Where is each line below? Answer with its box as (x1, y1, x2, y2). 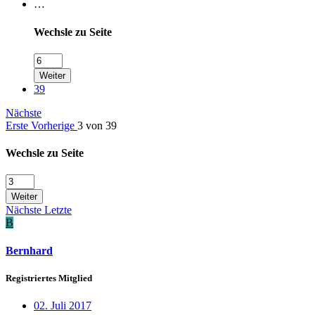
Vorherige (31, 119, 77, 131)
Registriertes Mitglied (6, 272, 92, 283)
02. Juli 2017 (34, 299, 91, 311)
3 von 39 (77, 119, 117, 131)
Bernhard (6, 244, 53, 257)
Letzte (44, 204, 72, 217)
